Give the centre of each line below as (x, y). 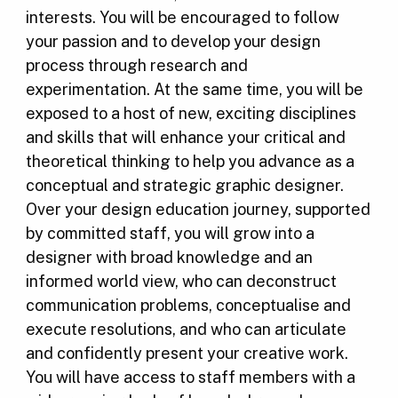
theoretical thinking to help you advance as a (190, 162)
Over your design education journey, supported (198, 210)
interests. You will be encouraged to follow (182, 18)
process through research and (136, 66)
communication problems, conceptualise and (188, 306)
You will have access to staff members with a (190, 378)
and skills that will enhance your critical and (185, 138)
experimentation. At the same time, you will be (194, 90)
